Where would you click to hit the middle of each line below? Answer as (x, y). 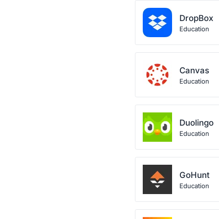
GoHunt (195, 175)
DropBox (196, 18)
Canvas (194, 70)
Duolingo (197, 123)
